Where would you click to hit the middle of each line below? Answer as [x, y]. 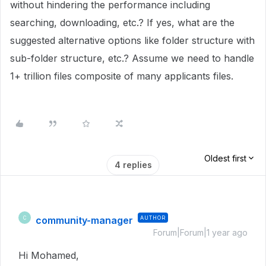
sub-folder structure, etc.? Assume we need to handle [132, 58]
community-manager [84, 220]
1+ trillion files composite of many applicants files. [122, 76]
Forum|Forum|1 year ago [200, 232]
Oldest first [225, 158]
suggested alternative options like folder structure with [132, 40]
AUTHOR [153, 218]
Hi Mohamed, [50, 255]
